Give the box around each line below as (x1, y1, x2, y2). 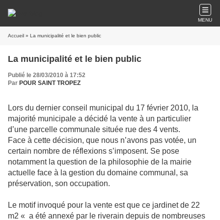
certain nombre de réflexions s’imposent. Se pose (8, 147, 179, 155)
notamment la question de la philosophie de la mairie (8, 158, 192, 166)
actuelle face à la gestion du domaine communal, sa (8, 168, 188, 177)
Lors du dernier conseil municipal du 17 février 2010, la (8, 104, 198, 112)
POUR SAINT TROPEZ (19, 80, 81, 86)
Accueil (8, 33, 24, 38)
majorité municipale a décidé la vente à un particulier (8, 114, 191, 123)
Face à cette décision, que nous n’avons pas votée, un (8, 136, 196, 144)
